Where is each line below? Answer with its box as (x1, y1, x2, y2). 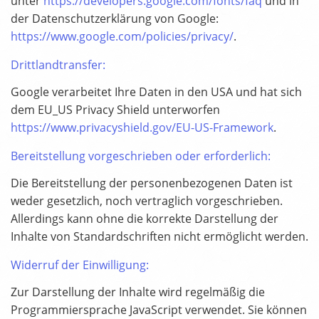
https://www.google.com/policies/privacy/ (11, 28, 234, 45)
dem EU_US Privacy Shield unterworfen (11, 102, 220, 118)
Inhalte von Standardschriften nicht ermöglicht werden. (11, 229, 308, 245)
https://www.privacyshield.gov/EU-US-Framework (11, 120, 273, 136)
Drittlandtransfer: (11, 57, 105, 73)
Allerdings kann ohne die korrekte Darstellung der (11, 211, 278, 227)
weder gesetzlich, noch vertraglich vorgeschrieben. (11, 193, 283, 209)
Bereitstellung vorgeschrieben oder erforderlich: (11, 148, 271, 164)
